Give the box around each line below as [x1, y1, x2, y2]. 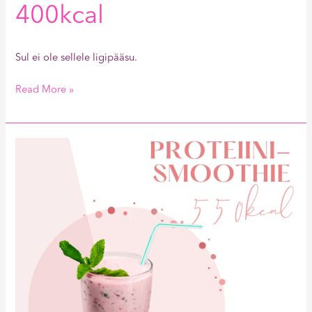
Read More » [15, 85, 75, 96]
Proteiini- [15, 140, 56, 151]
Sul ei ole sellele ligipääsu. [15, 53, 138, 64]
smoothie [15, 157, 59, 168]
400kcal [15, 4, 104, 29]
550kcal [15, 173, 50, 185]
